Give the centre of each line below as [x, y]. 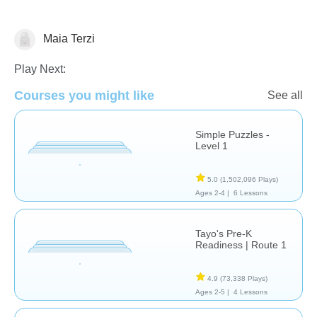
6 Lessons [250, 192]
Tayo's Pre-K [224, 233]
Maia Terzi [68, 38]
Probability [41, 41]
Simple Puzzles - [232, 134]
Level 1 [212, 145]
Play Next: [40, 69]
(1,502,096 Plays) [249, 179]
